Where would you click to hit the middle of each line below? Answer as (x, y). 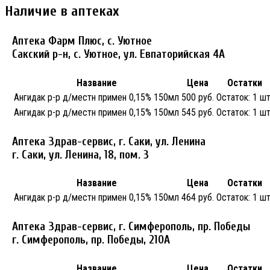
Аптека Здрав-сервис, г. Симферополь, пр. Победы (131, 227)
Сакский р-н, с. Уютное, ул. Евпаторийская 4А (118, 55)
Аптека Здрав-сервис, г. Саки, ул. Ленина (109, 141)
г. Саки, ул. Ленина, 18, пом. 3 (80, 155)
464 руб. (198, 198)
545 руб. (198, 112)
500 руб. (198, 97)
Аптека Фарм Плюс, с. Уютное (82, 41)
